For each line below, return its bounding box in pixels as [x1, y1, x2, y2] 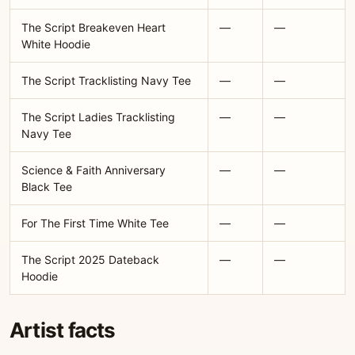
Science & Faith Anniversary [21, 163, 166, 177]
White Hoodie [21, 37, 90, 51]
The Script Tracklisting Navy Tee [21, 74, 191, 87]
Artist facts [10, 318, 116, 342]
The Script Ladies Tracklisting [21, 110, 175, 124]
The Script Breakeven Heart [21, 21, 166, 34]
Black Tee [21, 180, 72, 193]
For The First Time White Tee [21, 216, 169, 230]
